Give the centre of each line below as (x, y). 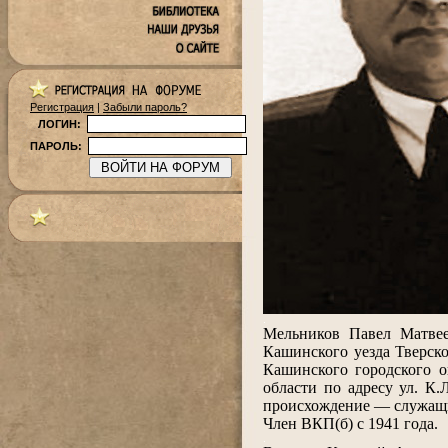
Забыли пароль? (145, 107)
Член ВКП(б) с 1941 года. (350, 423)
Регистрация (62, 107)
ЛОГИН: (59, 124)
